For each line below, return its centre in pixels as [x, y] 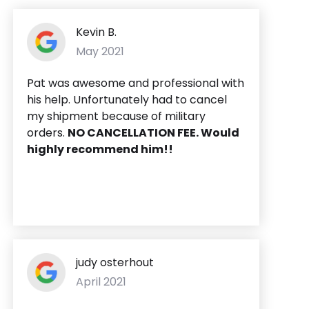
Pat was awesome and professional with [136, 83]
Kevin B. [96, 32]
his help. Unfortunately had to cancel [127, 99]
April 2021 [101, 281]
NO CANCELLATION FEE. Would [153, 132]
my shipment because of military [116, 116]
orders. [47, 132]
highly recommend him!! [100, 149]
